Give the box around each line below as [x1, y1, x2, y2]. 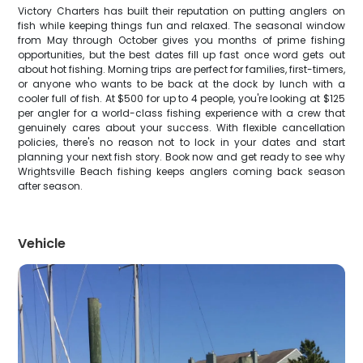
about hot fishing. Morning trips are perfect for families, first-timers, [18, 62, 345, 76]
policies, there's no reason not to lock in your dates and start [18, 135, 345, 149]
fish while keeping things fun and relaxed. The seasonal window [18, 19, 345, 32]
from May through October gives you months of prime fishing [18, 33, 345, 47]
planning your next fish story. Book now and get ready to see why [18, 150, 345, 164]
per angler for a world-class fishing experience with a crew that [18, 106, 345, 120]
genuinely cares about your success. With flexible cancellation [18, 121, 345, 135]
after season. [18, 179, 83, 193]
